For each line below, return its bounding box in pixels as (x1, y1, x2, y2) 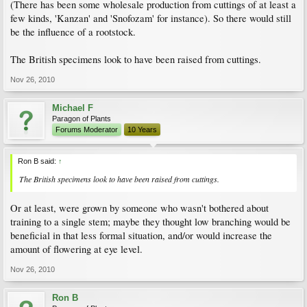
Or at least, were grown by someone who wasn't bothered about (10, 201, 269, 215)
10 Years (127, 125, 157, 134)
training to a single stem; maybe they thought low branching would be (10, 215, 291, 229)
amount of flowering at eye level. (10, 243, 143, 256)
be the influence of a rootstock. (10, 25, 136, 38)
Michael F (52, 102, 93, 113)
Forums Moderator (56, 125, 118, 134)
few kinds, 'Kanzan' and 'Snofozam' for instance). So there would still (10, 11, 291, 25)
